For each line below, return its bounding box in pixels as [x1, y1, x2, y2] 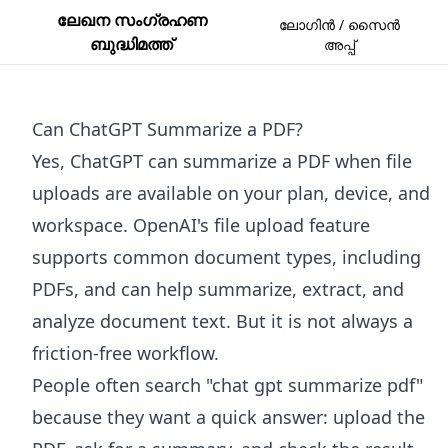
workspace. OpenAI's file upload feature [32, 213, 370, 237]
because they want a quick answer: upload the [32, 405, 425, 429]
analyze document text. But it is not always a [32, 309, 413, 333]
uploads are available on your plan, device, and [32, 181, 430, 205]
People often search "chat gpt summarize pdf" [32, 373, 423, 397]
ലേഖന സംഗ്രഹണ [56, 9, 207, 31]
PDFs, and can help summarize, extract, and [32, 277, 404, 301]
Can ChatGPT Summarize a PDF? [32, 117, 303, 141]
